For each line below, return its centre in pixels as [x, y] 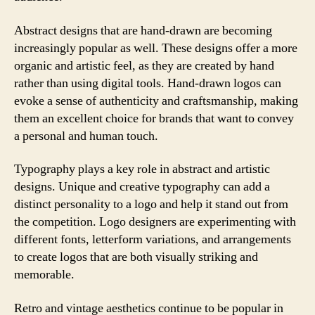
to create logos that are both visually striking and [136, 257]
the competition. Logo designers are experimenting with [155, 222]
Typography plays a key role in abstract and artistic [142, 169]
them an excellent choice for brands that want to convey [154, 118]
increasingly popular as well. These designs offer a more [156, 48]
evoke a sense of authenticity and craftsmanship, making [156, 101]
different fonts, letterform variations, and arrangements [153, 239]
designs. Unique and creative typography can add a [142, 187]
